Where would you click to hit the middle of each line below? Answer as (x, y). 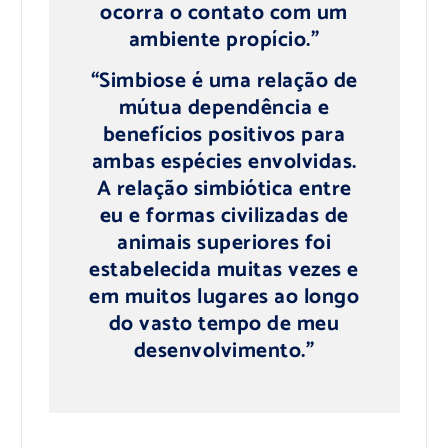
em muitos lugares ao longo (224, 296)
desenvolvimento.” (224, 350)
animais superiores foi (224, 242)
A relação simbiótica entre (224, 188)
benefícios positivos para (224, 134)
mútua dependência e (224, 107)
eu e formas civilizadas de (224, 215)
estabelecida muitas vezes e (224, 269)
